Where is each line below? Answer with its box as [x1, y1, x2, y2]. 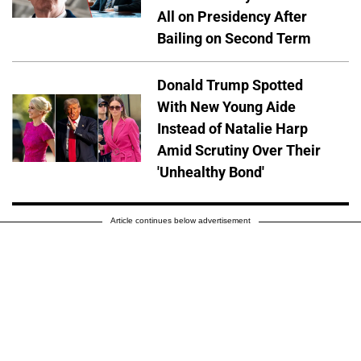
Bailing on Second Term [157, 29, 311, 47]
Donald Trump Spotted [157, 76, 303, 93]
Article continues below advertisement [110, 216, 251, 226]
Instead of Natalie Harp [157, 119, 308, 137]
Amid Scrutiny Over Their [157, 141, 321, 159]
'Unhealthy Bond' [157, 163, 264, 180]
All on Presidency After [157, 7, 307, 25]
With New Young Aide [157, 98, 296, 115]
